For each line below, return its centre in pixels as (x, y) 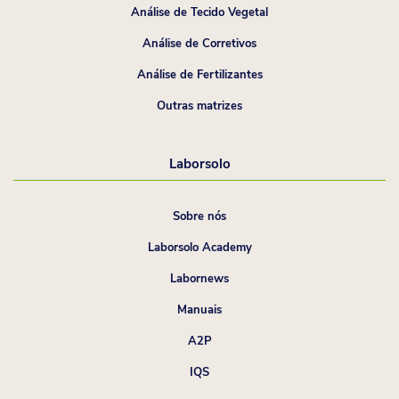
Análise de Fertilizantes (199, 74)
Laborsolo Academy (199, 247)
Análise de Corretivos (199, 43)
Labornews (199, 278)
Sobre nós (199, 216)
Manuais (199, 309)
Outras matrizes (199, 106)
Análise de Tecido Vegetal (199, 12)
